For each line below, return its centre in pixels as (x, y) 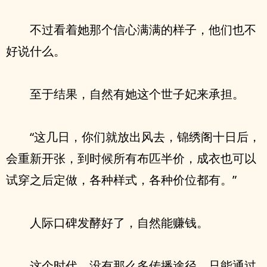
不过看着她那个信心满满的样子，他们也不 (143, 30)
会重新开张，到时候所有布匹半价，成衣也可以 (131, 158)
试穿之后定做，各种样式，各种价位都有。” (121, 180)
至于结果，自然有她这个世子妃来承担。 (137, 94)
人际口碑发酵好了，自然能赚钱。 (119, 223)
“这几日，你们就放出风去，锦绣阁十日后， (145, 137)
